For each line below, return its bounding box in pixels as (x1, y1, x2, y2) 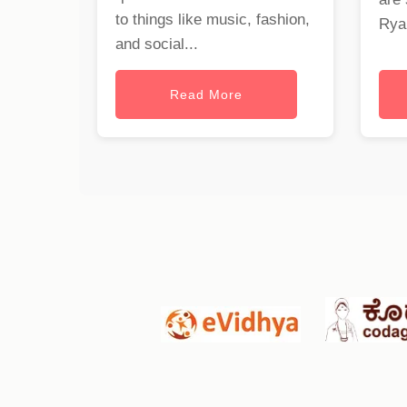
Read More (170, 87, 243, 103)
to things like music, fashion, (115, 11, 310, 29)
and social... (115, 35, 198, 54)
